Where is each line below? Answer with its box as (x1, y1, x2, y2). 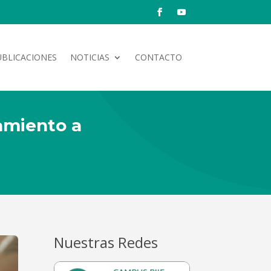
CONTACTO (135, 51, 182, 63)
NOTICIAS (70, 51, 109, 63)
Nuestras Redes (54, 232, 158, 252)
